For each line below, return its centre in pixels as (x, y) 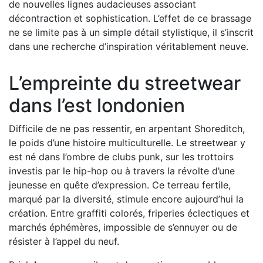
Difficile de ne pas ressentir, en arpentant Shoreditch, (127, 128)
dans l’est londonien (97, 105)
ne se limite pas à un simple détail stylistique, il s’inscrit (131, 32)
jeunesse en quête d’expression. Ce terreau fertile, (120, 185)
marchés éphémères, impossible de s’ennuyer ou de (123, 227)
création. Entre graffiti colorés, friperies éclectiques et (129, 213)
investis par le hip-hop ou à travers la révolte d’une (122, 171)
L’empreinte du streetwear (125, 83)
